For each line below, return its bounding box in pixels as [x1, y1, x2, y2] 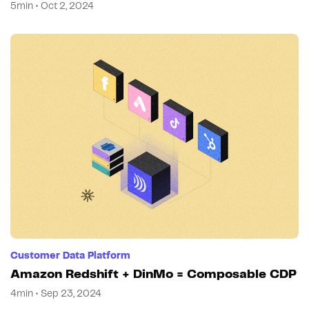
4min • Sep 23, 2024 [10, 289, 101, 299]
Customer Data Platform [10, 251, 130, 261]
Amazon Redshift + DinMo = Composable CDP [10, 268, 297, 281]
